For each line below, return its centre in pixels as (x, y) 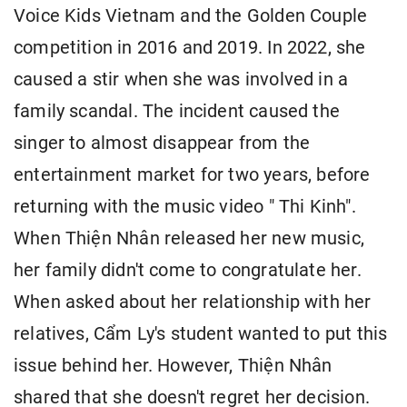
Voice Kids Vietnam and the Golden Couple (191, 16)
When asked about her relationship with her (193, 303)
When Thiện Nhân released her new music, (189, 239)
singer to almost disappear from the (162, 144)
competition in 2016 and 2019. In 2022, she (190, 48)
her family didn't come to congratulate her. (188, 271)
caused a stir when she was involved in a (181, 80)
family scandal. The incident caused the (177, 112)
